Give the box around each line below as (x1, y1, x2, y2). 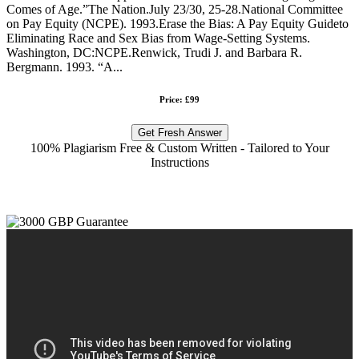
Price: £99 (159, 94, 200, 104)
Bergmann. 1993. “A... (6, 59, 123, 74)
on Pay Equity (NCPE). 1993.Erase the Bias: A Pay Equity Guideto (6, 16, 349, 30)
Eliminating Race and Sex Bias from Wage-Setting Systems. (6, 30, 310, 45)
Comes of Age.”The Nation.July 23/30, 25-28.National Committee (6, 2, 343, 16)
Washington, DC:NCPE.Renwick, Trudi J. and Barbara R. (6, 45, 302, 59)
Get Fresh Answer (137, 126, 222, 139)
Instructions (150, 155, 209, 169)
